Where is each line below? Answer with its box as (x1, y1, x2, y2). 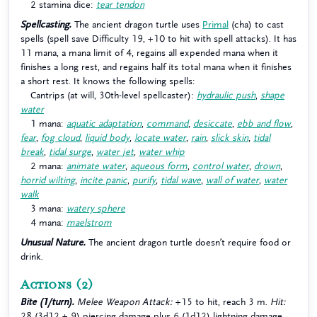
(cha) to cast (229, 20, 284, 29)
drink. (21, 252, 43, 261)
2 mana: (30, 161, 67, 171)
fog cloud (41, 133, 80, 142)
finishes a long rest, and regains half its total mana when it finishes (21, 62, 292, 71)
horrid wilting (21, 175, 75, 185)
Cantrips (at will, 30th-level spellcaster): (30, 91, 197, 100)
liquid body (85, 133, 129, 142)
